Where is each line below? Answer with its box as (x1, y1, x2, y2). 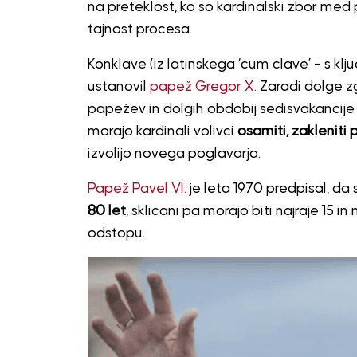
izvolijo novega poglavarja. (87, 146, 261, 161)
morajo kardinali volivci (87, 124, 237, 139)
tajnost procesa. (87, 22, 192, 37)
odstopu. (87, 226, 145, 241)
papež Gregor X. (149, 79, 257, 94)
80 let (87, 203, 126, 218)
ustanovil (87, 79, 150, 94)
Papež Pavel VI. (87, 181, 186, 196)
